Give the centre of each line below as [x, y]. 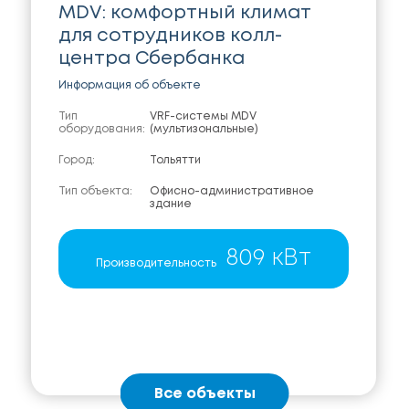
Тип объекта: [96, 192]
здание [171, 204]
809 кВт [268, 259]
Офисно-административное [232, 192]
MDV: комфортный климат [185, 14]
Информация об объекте [130, 86]
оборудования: [102, 130]
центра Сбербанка [152, 59]
